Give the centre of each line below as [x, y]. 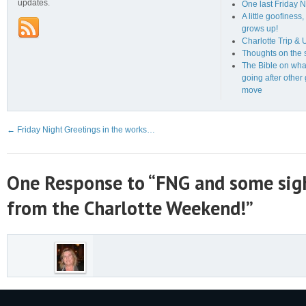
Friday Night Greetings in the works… [85, 129]
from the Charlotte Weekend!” [130, 208]
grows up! [260, 28]
